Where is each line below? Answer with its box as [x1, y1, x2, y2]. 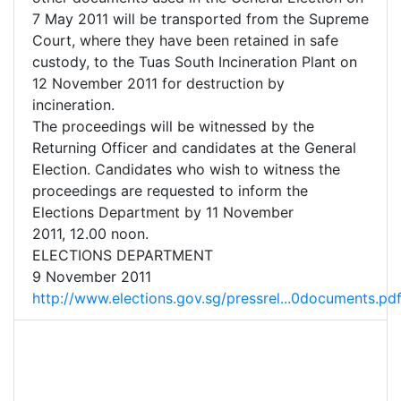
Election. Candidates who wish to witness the [32, 160, 340, 179]
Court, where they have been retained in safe [32, 31, 338, 50]
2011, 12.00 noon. [32, 225, 149, 243]
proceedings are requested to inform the [32, 182, 308, 200]
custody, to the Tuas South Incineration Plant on [32, 53, 357, 72]
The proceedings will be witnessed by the [32, 117, 314, 136]
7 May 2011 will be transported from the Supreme [32, 10, 369, 29]
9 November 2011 [32, 268, 151, 286]
